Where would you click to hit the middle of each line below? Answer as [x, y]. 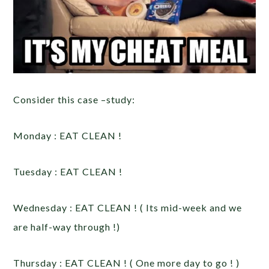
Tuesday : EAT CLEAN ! [68, 172]
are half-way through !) [67, 227]
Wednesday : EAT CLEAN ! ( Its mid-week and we [128, 208]
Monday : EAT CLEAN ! [68, 136]
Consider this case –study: [74, 100]
